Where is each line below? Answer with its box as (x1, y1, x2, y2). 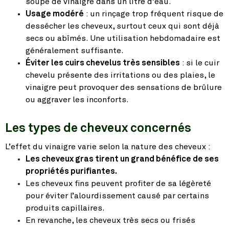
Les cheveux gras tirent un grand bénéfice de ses (26, 155, 219, 164)
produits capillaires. (26, 204, 105, 213)
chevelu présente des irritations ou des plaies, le (26, 71, 215, 80)
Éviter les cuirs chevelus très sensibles (26, 59, 180, 67)
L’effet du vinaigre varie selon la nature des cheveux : (5, 143, 211, 151)
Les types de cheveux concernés (5, 122, 191, 135)
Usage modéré (26, 10, 84, 18)
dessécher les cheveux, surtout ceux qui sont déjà (26, 22, 219, 31)
